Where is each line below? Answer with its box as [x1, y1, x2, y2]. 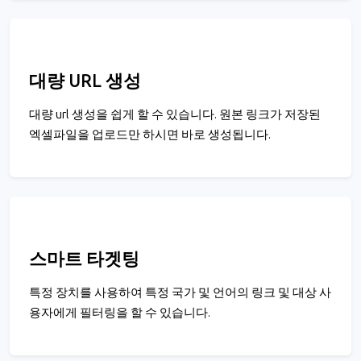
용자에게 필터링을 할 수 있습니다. [29, 305, 210, 321]
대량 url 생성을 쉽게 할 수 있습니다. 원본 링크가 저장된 [29, 107, 321, 122]
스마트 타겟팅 [29, 249, 139, 271]
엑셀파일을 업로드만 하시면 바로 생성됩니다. [29, 127, 271, 143]
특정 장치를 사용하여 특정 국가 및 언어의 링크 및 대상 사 [29, 285, 331, 301]
